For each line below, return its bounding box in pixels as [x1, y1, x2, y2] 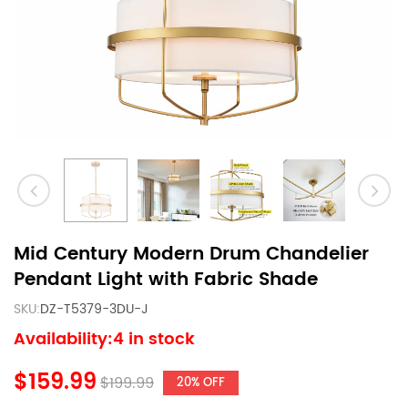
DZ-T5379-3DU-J [40, 299, 148, 320]
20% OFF [177, 373, 225, 393]
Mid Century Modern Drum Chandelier [14, 240, 369, 270]
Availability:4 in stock [14, 326, 195, 352]
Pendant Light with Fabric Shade [14, 265, 318, 295]
